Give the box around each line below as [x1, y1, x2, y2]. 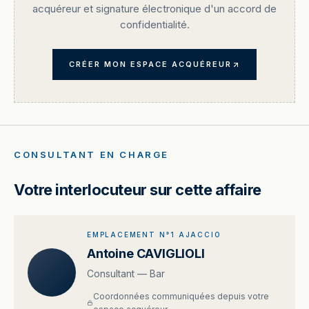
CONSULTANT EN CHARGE [14, 149, 169, 160]
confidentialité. [119, 18, 190, 31]
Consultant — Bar [87, 268, 165, 279]
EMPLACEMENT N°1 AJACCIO [87, 230, 221, 239]
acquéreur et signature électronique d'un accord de [32, 2, 277, 15]
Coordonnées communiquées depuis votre [92, 291, 269, 301]
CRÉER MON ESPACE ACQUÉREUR [69, 59, 232, 69]
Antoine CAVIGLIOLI [87, 246, 205, 261]
